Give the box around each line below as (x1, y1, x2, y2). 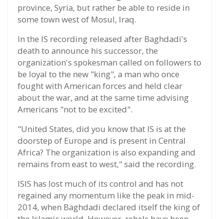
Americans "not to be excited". (18, 104, 132, 115)
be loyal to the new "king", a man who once (18, 68, 179, 80)
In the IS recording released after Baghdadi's (18, 33, 187, 45)
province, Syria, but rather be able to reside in (18, 2, 190, 14)
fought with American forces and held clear (18, 80, 182, 92)
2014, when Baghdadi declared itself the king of (18, 201, 200, 213)
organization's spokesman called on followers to (18, 57, 201, 68)
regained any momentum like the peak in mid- (18, 190, 195, 201)
